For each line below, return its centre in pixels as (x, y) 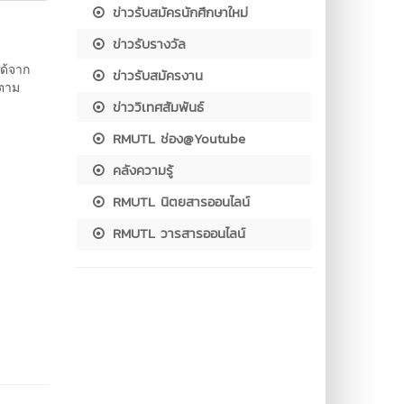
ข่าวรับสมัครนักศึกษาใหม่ (177, 12)
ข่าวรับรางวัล (146, 44)
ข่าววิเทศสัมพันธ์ (155, 107)
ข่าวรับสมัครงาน (155, 75)
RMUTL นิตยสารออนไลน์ (178, 202)
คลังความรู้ (140, 170)
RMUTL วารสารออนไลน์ (176, 233)
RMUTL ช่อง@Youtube (176, 138)
